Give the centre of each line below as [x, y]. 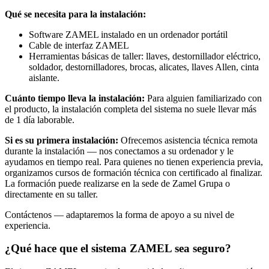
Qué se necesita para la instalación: [75, 14]
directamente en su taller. [51, 194]
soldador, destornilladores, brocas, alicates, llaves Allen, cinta [144, 67]
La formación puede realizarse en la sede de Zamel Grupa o [117, 183]
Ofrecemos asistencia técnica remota [188, 140]
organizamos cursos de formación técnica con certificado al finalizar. [134, 172]
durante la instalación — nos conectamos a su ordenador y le [119, 151]
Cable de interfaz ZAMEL [79, 45]
